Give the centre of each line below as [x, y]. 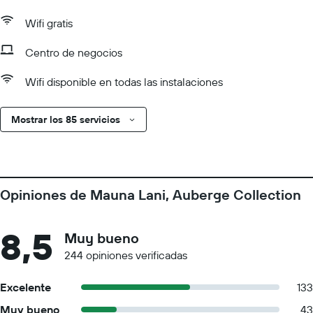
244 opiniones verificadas [126, 255]
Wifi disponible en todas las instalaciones [124, 82]
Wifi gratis [49, 23]
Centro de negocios [74, 52]
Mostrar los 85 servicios [66, 119]
